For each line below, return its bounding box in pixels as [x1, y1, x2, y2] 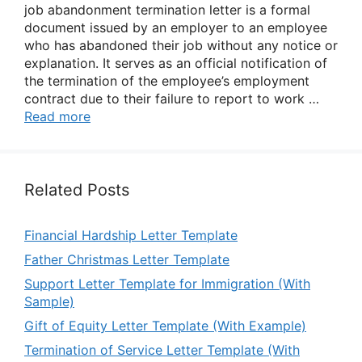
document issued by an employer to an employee [24, 19, 327, 36]
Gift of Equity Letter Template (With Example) [24, 318, 306, 334]
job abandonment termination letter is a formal [24, 2, 310, 18]
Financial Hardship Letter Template [24, 227, 238, 243]
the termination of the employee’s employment [24, 73, 309, 89]
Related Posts [24, 180, 129, 200]
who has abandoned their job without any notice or [24, 37, 338, 53]
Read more [24, 108, 90, 124]
